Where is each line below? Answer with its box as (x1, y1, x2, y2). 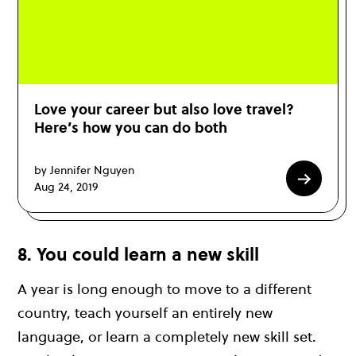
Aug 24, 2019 (34, 178, 98, 195)
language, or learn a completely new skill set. (17, 326, 316, 346)
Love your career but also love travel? (34, 99, 294, 120)
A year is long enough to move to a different (17, 278, 311, 299)
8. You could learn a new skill (17, 242, 259, 267)
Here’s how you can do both (34, 118, 227, 138)
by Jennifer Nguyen (34, 161, 134, 178)
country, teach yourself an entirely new (17, 302, 273, 323)
